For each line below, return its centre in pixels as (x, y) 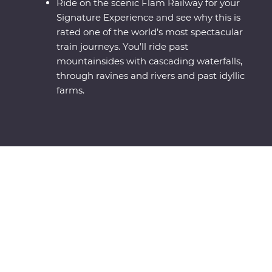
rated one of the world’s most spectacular (150, 32)
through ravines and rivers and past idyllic (151, 76)
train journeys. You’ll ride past (123, 47)
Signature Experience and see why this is (149, 18)
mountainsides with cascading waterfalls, (150, 61)
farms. (71, 90)
